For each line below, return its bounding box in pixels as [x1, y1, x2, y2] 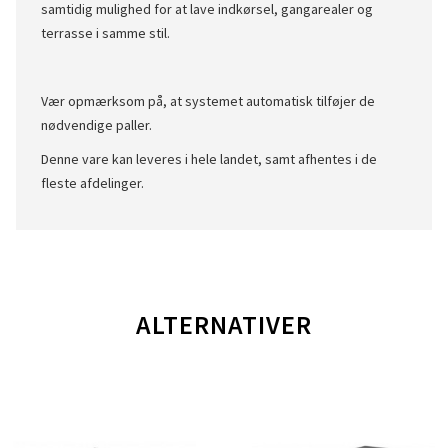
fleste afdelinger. [41, 174, 144, 192]
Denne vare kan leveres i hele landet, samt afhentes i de [41, 150, 377, 168]
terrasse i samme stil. [41, 24, 170, 42]
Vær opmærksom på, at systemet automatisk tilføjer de [41, 92, 375, 110]
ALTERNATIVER [136, 308, 312, 341]
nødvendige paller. [41, 116, 152, 134]
